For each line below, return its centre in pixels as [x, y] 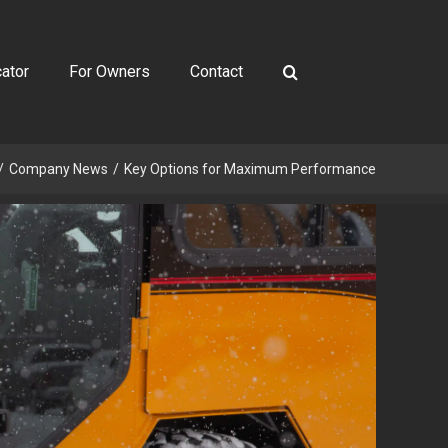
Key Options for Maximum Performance [250, 168]
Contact [216, 71]
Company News [59, 168]
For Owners [109, 71]
